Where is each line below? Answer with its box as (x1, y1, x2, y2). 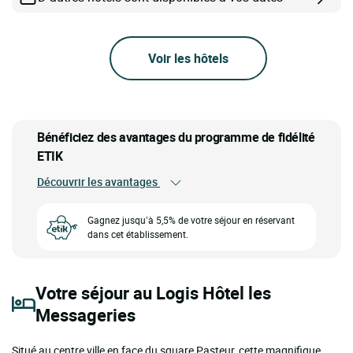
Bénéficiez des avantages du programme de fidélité (37, 128, 315, 146)
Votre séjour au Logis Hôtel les (35, 281, 271, 305)
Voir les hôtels (148, 49, 229, 67)
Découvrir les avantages (37, 173, 160, 189)
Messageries (35, 303, 136, 327)
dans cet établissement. (87, 228, 188, 241)
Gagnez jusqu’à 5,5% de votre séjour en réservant (87, 214, 295, 227)
